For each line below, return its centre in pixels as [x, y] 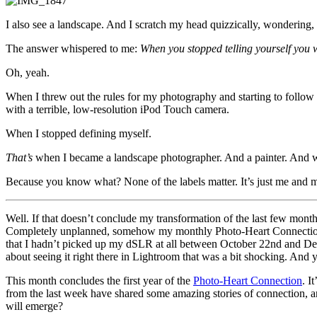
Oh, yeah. [28, 73]
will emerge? [34, 306]
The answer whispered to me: [73, 49]
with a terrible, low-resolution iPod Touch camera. [117, 110]
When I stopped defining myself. [79, 134]
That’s [19, 158]
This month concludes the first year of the [99, 281]
